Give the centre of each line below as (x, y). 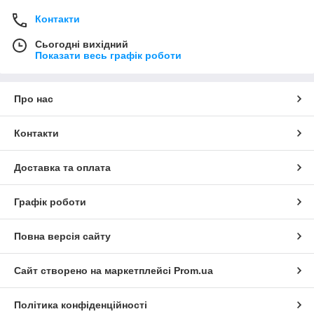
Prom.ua (193, 271)
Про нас (34, 99)
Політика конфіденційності (81, 305)
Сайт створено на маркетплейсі (94, 271)
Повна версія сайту (62, 237)
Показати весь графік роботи (108, 56)
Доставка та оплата (62, 168)
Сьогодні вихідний (82, 45)
